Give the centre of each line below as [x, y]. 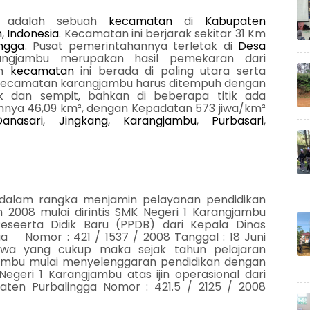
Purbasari [238, 121]
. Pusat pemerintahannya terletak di [131, 46]
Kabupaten [236, 21]
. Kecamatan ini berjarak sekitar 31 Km [163, 34]
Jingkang [83, 121]
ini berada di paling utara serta [170, 71]
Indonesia [33, 34]
